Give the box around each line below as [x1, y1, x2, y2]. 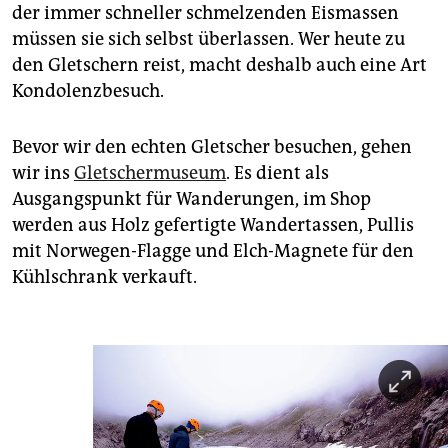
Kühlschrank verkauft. [12, 265, 197, 288]
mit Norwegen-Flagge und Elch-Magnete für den [12, 239, 414, 262]
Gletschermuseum [74, 161, 226, 184]
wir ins [12, 161, 74, 184]
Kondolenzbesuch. [12, 79, 164, 102]
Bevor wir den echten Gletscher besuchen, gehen [12, 135, 412, 158]
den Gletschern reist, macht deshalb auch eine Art [12, 53, 427, 76]
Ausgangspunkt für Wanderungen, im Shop [12, 187, 371, 210]
